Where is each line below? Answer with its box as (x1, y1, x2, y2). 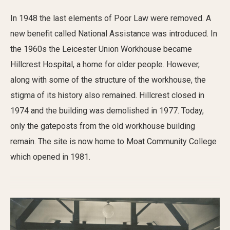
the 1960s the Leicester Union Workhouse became (10, 44, 192, 54)
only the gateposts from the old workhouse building (10, 121, 195, 131)
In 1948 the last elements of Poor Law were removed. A (10, 13, 211, 23)
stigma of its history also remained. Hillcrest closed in (10, 90, 204, 100)
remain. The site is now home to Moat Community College (10, 136, 217, 146)
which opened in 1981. (10, 151, 90, 162)
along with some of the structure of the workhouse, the (10, 74, 206, 85)
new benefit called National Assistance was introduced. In (10, 28, 217, 39)
